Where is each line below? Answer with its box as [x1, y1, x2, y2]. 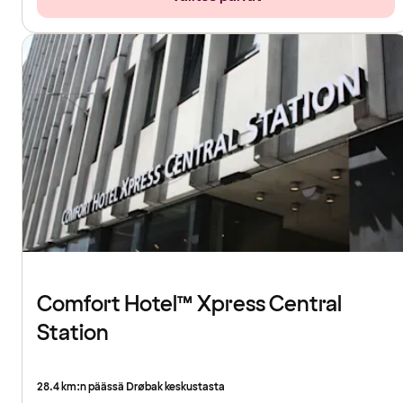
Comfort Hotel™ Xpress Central [37, 290, 342, 320]
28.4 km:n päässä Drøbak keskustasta [37, 380, 225, 396]
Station [37, 318, 109, 349]
